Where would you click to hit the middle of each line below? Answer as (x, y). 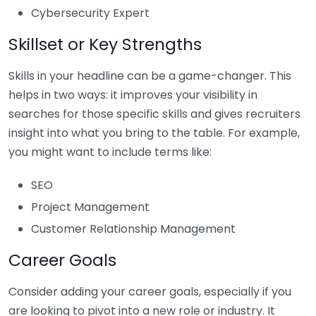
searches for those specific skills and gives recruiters (154, 114)
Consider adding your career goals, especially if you (150, 291)
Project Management (90, 207)
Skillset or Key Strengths (105, 44)
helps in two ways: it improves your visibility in (133, 95)
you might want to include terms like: (110, 152)
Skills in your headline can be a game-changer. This (150, 75)
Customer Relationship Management (133, 229)
